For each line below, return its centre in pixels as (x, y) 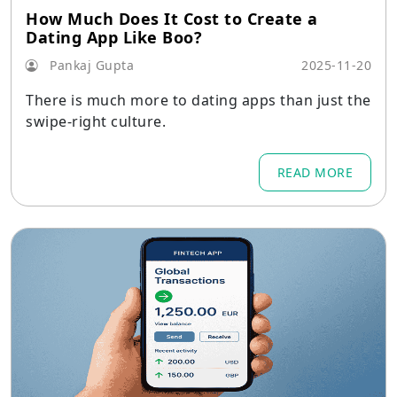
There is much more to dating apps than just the (198, 100)
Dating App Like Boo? (114, 37)
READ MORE (315, 172)
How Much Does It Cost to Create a (172, 19)
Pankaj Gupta (90, 65)
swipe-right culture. (96, 121)
